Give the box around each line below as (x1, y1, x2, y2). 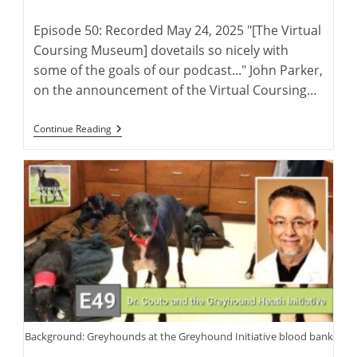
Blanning (111, 236, 159, 252)
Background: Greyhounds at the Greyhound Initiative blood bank (24, 328, 333, 343)
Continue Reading (33, 122, 112, 136)
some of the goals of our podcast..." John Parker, (33, 61, 324, 80)
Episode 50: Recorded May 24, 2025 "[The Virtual (33, 22, 322, 40)
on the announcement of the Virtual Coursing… (33, 81, 318, 100)
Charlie (111, 223, 150, 239)
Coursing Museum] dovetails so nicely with (33, 41, 289, 60)
